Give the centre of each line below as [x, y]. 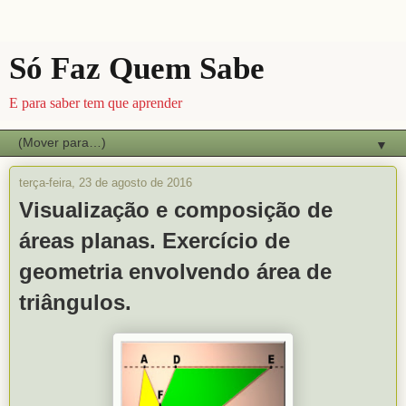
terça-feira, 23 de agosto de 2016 [106, 183]
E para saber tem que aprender [96, 103]
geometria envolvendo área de [175, 271]
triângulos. [75, 302]
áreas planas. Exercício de [155, 241]
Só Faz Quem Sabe [137, 68]
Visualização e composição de [176, 210]
